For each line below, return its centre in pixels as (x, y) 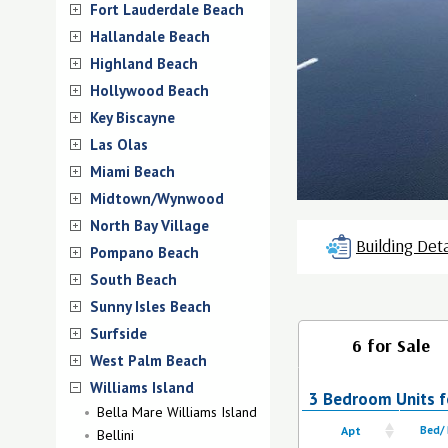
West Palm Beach (148, 360)
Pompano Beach (144, 252)
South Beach (133, 279)
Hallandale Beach (150, 36)
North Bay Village (149, 225)
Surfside (118, 333)
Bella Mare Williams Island (177, 412)
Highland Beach (144, 63)
